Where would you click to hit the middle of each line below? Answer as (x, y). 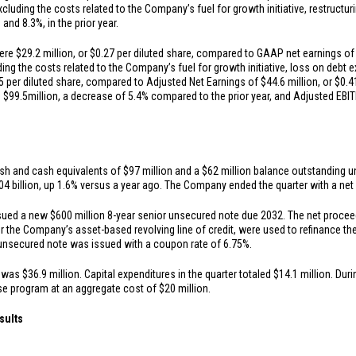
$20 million (184, 288)
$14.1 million (302, 274)
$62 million (226, 171)
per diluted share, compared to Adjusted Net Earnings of (132, 82)
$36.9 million (51, 274)
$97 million (148, 171)
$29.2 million (44, 53)
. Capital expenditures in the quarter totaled (176, 274)
